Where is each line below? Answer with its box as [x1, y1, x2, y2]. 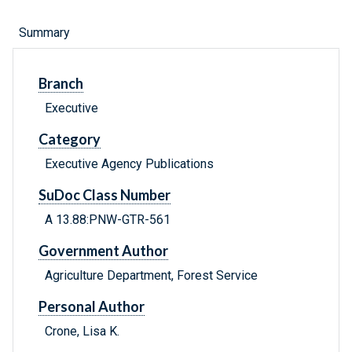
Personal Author [38, 298, 145, 316]
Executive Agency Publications [45, 156, 214, 172]
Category [38, 130, 101, 148]
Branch [38, 75, 83, 93]
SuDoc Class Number [38, 186, 170, 204]
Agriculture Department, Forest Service [45, 268, 258, 284]
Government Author [38, 242, 168, 260]
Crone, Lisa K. [45, 324, 119, 339]
